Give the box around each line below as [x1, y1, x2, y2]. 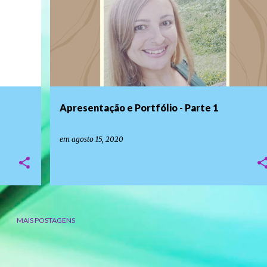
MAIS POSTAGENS [16, 216, 75, 225]
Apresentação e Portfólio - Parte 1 [59, 102, 218, 113]
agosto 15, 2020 [71, 135, 123, 144]
